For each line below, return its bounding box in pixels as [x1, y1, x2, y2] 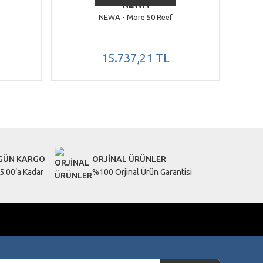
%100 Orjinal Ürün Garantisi [92, 167, 192, 177]
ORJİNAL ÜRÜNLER [92, 154, 166, 164]
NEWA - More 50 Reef [98, 13, 173, 21]
